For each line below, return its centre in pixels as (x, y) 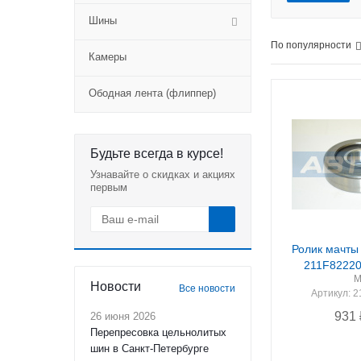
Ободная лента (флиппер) (152, 93)
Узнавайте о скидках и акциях (163, 174)
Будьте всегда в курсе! (157, 154)
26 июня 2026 (123, 316)
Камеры (108, 57)
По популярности (311, 45)
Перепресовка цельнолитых (158, 332)
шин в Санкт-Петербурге (149, 349)
